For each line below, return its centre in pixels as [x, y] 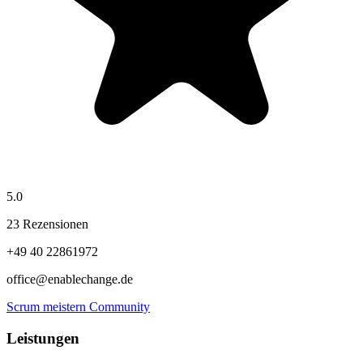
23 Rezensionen [47, 224]
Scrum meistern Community [78, 306]
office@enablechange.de [70, 279]
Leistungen [43, 338]
